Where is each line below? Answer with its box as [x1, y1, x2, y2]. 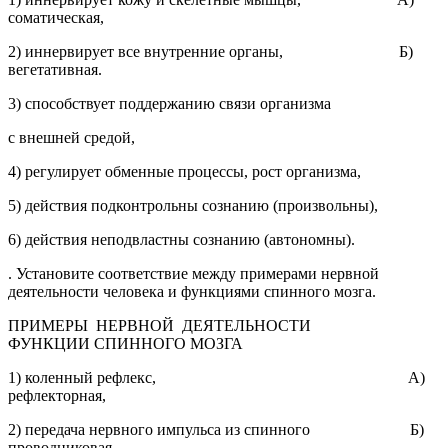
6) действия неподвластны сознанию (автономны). [8, 230, 355, 248]
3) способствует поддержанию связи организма [8, 94, 331, 112]
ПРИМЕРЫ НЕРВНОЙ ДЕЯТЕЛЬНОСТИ [8, 316, 363, 334]
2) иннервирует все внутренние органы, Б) [8, 42, 413, 60]
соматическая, [8, 8, 104, 26]
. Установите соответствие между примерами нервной [8, 264, 379, 282]
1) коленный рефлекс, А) [8, 368, 425, 386]
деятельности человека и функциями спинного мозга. [8, 282, 376, 300]
